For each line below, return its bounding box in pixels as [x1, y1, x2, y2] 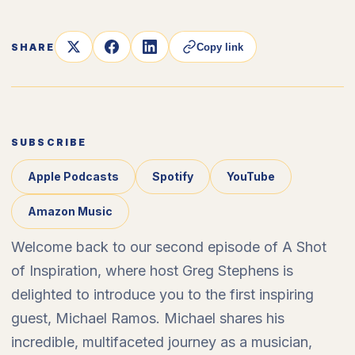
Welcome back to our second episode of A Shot [11, 239, 326, 255]
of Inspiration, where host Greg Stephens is [11, 262, 293, 279]
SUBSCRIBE [11, 136, 87, 148]
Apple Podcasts [28, 170, 119, 183]
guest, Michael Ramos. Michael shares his [11, 310, 284, 326]
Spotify [152, 170, 193, 183]
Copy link [196, 40, 243, 53]
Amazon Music [28, 204, 113, 218]
